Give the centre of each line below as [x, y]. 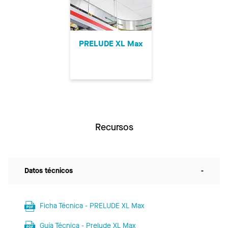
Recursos [114, 127]
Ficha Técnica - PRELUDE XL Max [92, 206]
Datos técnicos [49, 170]
